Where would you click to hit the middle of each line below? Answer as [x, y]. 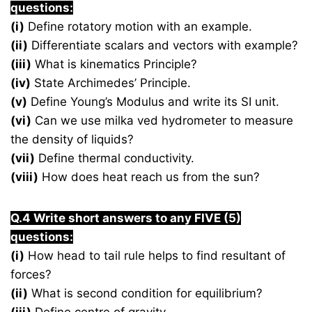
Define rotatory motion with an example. [139, 27]
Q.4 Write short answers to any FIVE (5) [126, 218]
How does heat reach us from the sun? [149, 177]
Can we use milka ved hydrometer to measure [163, 121]
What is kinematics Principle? [115, 64]
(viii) [25, 177]
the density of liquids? [72, 140]
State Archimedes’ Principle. [111, 83]
